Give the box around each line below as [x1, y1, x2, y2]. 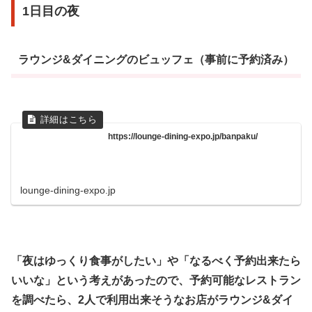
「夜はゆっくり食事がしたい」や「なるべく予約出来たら [11, 255, 301, 267]
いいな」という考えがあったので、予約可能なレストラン [11, 274, 301, 287]
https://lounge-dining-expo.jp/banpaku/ [108, 132, 258, 142]
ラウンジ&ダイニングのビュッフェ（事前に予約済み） [17, 54, 294, 66]
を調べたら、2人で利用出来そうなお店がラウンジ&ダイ [11, 294, 293, 306]
